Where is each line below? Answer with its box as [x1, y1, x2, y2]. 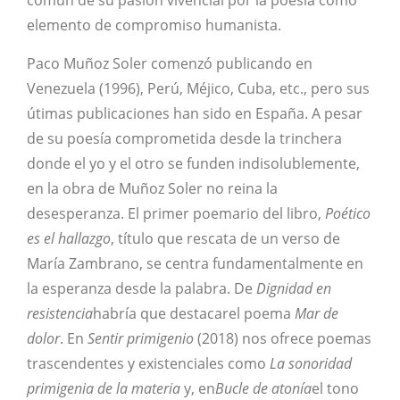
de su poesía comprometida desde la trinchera [27, 128, 342, 148]
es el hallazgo [27, 228, 111, 248]
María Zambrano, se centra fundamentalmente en [27, 253, 363, 273]
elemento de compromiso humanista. [27, 15, 281, 36]
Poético [325, 203, 371, 223]
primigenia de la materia [27, 378, 180, 398]
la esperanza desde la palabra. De [27, 278, 256, 298]
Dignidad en [256, 278, 331, 298]
